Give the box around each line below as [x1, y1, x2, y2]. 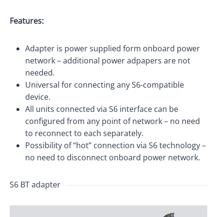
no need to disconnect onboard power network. [25, 152, 200, 163]
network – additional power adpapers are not [25, 55, 190, 66]
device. [25, 92, 50, 102]
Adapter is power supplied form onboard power [25, 43, 200, 54]
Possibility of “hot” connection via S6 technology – [25, 140, 206, 151]
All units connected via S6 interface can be [25, 104, 178, 114]
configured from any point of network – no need [25, 116, 200, 126]
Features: [10, 15, 44, 26]
